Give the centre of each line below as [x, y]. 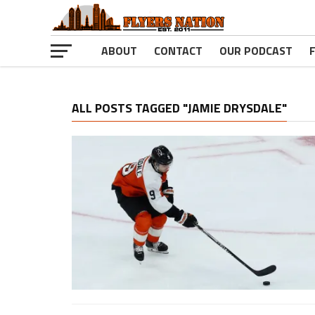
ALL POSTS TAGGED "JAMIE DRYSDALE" [179, 108]
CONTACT [178, 51]
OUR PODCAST [256, 51]
